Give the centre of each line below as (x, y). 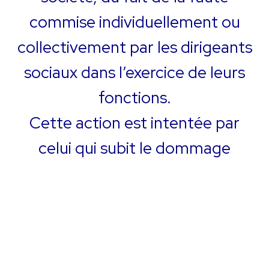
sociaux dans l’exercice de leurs (134, 72)
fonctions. (134, 97)
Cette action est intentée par (134, 122)
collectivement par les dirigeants (134, 47)
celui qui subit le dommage (134, 148)
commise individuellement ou (134, 22)
